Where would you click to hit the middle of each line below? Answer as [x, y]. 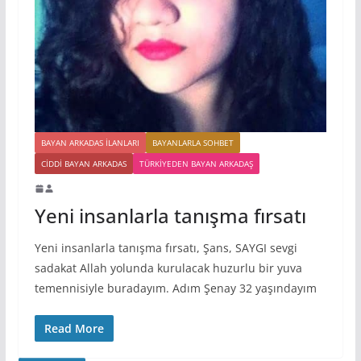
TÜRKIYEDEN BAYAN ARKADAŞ [196, 164]
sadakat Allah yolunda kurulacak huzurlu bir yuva [168, 268]
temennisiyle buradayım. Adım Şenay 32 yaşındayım [175, 288]
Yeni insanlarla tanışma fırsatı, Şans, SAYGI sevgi [166, 248]
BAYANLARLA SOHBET [193, 143]
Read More [74, 329]
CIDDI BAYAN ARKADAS [83, 164]
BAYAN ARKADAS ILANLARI [90, 143]
